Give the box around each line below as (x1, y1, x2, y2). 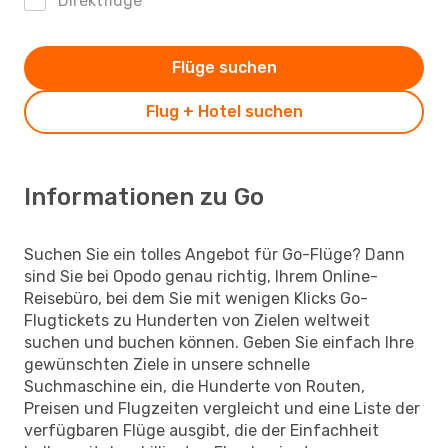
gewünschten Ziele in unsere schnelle (24, 354, 310, 374)
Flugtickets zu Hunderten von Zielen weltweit (24, 310, 370, 330)
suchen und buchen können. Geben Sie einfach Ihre (24, 332, 414, 352)
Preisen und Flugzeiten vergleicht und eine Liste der (24, 398, 420, 418)
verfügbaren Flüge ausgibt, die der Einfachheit (24, 420, 379, 440)
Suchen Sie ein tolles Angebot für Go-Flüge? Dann (24, 244, 405, 264)
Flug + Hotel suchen (145, 101, 303, 121)
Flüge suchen (171, 57, 277, 77)
